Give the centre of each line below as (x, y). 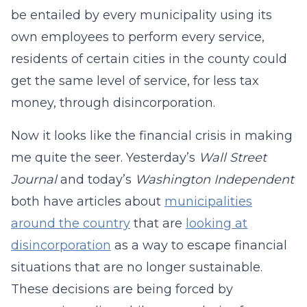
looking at (217, 223)
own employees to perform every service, (138, 37)
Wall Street (233, 158)
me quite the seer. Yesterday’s (105, 158)
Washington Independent (214, 180)
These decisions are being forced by (122, 289)
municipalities (208, 201)
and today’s (96, 180)
